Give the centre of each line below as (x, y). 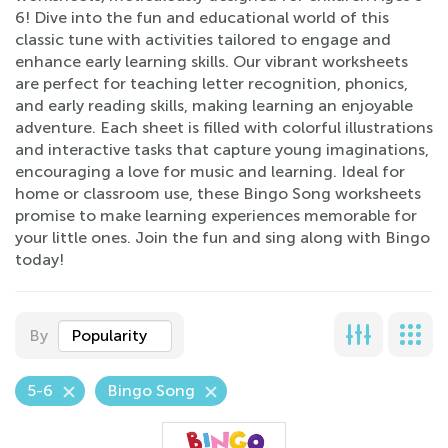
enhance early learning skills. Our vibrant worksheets (211, 61)
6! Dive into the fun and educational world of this (202, 17)
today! (39, 259)
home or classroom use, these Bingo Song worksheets (218, 193)
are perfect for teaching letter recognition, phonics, (211, 83)
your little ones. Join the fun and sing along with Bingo (222, 237)
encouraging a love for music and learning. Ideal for (210, 171)
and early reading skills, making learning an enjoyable (214, 105)
